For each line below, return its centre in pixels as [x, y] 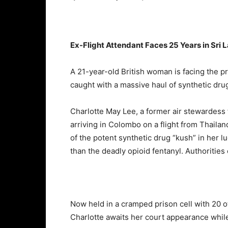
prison [167, 204]
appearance [189, 217]
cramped [138, 204]
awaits [118, 217]
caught [83, 85]
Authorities [206, 151]
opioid [140, 151]
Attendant [125, 45]
